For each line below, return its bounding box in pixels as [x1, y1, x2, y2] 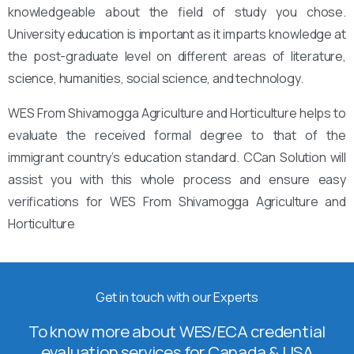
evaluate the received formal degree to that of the [8, 126, 346, 144]
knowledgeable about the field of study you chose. [8, 2, 346, 21]
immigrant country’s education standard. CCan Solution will [8, 148, 346, 166]
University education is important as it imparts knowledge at [8, 24, 346, 43]
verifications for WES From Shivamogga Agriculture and [8, 192, 346, 210]
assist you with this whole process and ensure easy [8, 170, 346, 188]
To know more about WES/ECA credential [28, 319, 326, 342]
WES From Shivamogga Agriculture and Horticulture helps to [8, 104, 346, 122]
